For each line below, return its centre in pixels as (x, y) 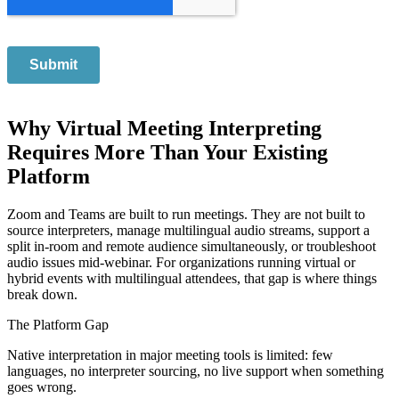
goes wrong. (42, 387)
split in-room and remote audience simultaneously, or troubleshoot (191, 246)
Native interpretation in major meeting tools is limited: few (170, 354)
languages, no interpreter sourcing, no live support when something (195, 370)
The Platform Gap (58, 324)
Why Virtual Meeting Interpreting (164, 129)
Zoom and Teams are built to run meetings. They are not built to (186, 214)
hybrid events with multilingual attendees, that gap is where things (192, 278)
